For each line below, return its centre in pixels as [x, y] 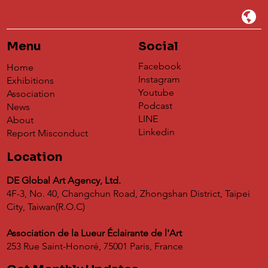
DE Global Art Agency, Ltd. [67, 180]
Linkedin [157, 132]
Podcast [156, 106]
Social [159, 46]
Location [36, 157]
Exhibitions [31, 81]
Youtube [156, 93]
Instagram [159, 80]
